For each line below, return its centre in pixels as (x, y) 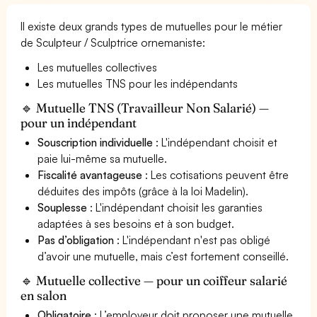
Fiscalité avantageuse (90, 174)
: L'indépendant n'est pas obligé (192, 240)
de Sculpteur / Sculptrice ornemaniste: (113, 42)
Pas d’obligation (76, 240)
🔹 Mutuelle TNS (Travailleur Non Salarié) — (145, 108)
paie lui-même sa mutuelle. (103, 158)
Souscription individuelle (96, 142)
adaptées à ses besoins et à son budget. (136, 223)
